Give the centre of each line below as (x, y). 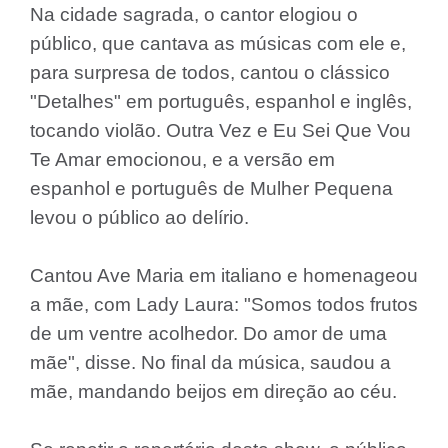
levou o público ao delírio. (139, 217)
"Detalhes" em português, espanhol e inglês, (221, 101)
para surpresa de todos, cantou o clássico (210, 72)
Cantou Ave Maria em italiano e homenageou (224, 275)
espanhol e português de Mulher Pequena (211, 188)
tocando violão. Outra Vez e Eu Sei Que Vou (220, 130)
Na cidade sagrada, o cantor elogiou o (194, 14)
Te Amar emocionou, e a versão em (182, 159)
